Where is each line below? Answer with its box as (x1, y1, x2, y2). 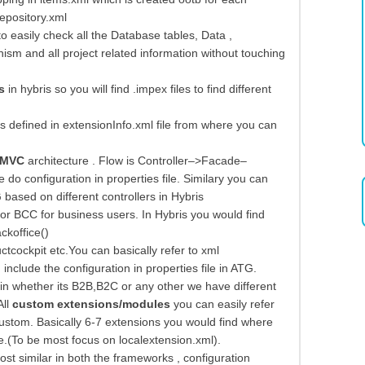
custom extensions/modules (12, 297, 170, 311)
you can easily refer (170, 297, 275, 311)
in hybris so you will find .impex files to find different (5, 82, 271, 96)
